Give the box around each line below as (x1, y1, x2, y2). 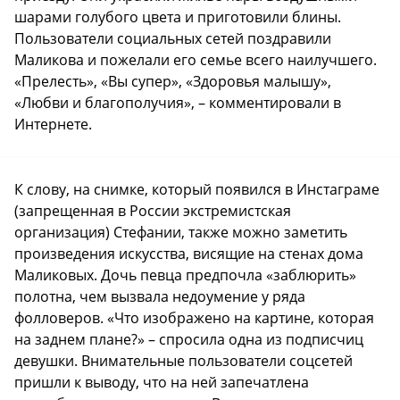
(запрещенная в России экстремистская (14, 201, 291, 221)
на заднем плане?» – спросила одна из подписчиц (14, 329, 363, 350)
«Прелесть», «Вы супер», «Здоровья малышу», (14, 71, 331, 92)
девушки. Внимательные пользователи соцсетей (14, 351, 353, 371)
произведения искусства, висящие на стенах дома (14, 244, 363, 264)
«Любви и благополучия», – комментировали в (14, 93, 341, 113)
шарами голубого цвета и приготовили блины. (14, 7, 341, 28)
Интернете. (14, 114, 92, 135)
